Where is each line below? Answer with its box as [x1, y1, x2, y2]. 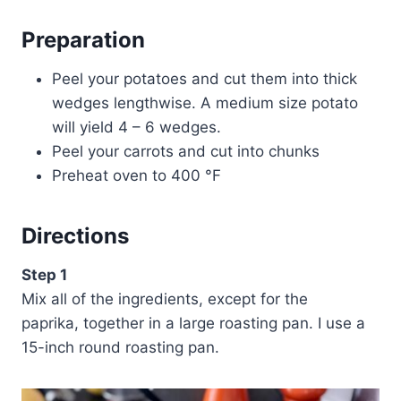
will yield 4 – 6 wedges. [52, 118, 221, 137]
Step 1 [21, 266, 67, 285]
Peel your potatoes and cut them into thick [52, 70, 357, 89]
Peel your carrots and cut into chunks [52, 142, 320, 161]
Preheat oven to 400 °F [52, 166, 221, 185]
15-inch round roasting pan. [21, 338, 219, 357]
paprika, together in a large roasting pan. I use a [21, 314, 365, 333]
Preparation [21, 27, 145, 54]
